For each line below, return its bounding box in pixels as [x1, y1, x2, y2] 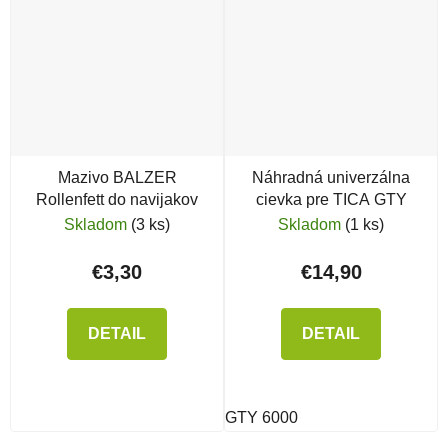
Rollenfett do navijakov [36, 191, 198, 209]
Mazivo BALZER [57, 169, 177, 187]
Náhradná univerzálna [252, 169, 410, 187]
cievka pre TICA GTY [255, 191, 407, 209]
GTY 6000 [225, 409, 298, 427]
